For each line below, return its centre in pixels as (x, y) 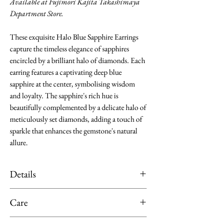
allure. (19, 142)
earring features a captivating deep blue (66, 72)
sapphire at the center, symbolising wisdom (72, 84)
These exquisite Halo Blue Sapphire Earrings (74, 37)
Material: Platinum (39, 194)
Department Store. (36, 13)
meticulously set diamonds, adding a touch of (76, 119)
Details (23, 174)
